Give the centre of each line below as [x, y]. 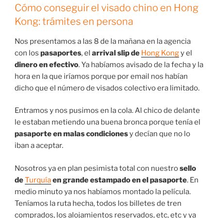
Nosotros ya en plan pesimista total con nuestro [97, 168]
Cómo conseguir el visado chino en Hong [107, 8]
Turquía [38, 180]
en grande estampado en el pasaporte [119, 180]
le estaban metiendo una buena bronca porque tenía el [108, 122]
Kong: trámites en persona [74, 21]
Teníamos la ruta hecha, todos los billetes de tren [98, 203]
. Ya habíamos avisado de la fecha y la [141, 64]
